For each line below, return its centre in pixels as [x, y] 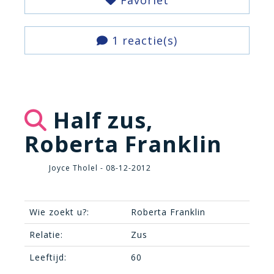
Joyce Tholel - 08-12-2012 [100, 168]
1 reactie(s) [143, 40]
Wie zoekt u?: [59, 212]
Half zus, [100, 120]
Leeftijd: [48, 257]
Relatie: [46, 235]
